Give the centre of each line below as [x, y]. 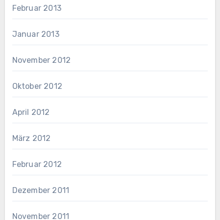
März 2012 [31, 138]
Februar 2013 [37, 8]
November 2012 [41, 60]
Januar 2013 [36, 34]
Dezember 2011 [41, 191]
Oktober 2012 [37, 86]
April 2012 [31, 112]
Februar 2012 [37, 165]
